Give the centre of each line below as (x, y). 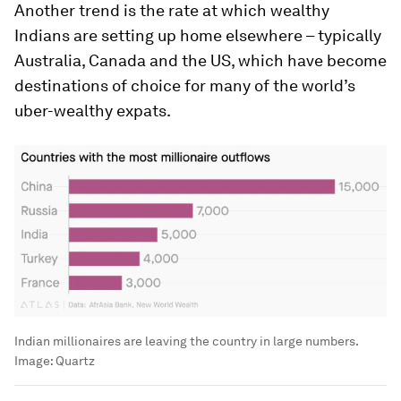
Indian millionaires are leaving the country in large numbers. (186, 341)
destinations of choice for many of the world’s (185, 85)
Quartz (75, 361)
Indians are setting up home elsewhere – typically (198, 35)
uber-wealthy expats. (93, 110)
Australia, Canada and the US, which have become (200, 60)
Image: (35, 361)
